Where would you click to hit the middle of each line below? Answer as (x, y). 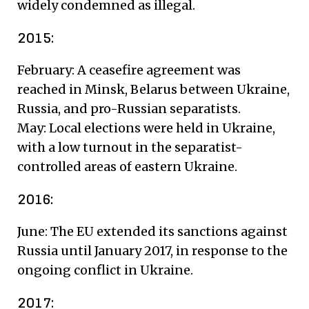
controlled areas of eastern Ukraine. (127, 166)
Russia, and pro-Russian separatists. (129, 108)
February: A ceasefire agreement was (129, 70)
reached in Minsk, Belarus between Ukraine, (153, 89)
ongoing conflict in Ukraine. (105, 270)
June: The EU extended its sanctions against (152, 231)
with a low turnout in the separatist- (130, 147)
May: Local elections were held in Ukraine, (146, 128)
